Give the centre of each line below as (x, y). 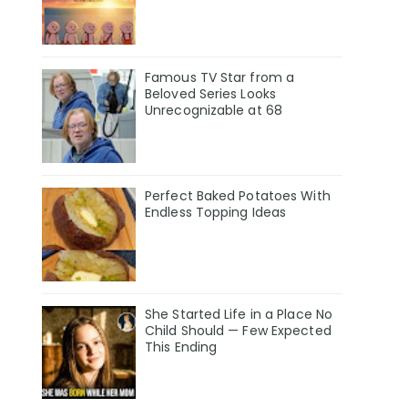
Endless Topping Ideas (216, 212)
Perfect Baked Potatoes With (238, 195)
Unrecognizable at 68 (214, 110)
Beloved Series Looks (210, 93)
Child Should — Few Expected (238, 330)
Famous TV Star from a (220, 77)
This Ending (181, 347)
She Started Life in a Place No (239, 314)
